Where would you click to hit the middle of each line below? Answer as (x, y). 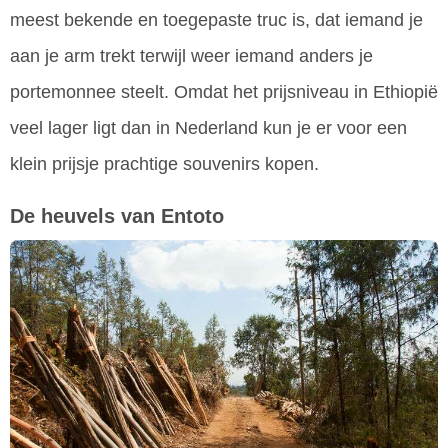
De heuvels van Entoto (117, 215)
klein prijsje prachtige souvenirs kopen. (164, 163)
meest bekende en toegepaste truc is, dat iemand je (216, 19)
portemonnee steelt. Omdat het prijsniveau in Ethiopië (224, 91)
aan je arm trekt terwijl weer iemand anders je (191, 55)
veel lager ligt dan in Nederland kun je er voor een (208, 127)
